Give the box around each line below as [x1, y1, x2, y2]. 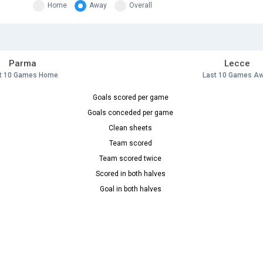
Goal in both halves [99, 185, 161, 194]
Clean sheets [109, 124, 152, 133]
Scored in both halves [95, 170, 166, 178]
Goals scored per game [92, 93, 168, 102]
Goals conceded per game [87, 109, 173, 117]
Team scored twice [99, 154, 161, 163]
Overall [129, 1, 152, 10]
